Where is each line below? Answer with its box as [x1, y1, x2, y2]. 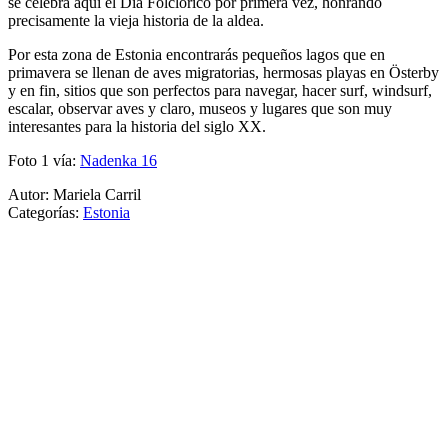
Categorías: [8, 204, 83, 222]
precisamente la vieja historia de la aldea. [8, 12, 264, 30]
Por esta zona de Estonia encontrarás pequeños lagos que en [8, 46, 385, 64]
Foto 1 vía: [8, 152, 80, 170]
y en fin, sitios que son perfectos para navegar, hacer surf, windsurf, [8, 82, 432, 100]
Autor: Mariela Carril [8, 186, 141, 204]
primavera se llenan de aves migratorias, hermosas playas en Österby [8, 64, 439, 82]
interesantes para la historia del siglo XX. [8, 118, 266, 136]
